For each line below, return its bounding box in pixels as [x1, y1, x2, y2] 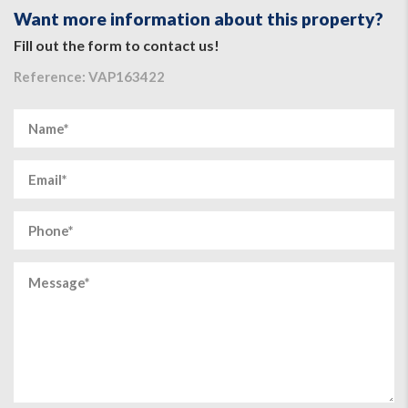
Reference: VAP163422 [14, 67, 165, 85]
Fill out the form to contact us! [14, 36, 219, 54]
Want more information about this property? [14, 7, 383, 29]
